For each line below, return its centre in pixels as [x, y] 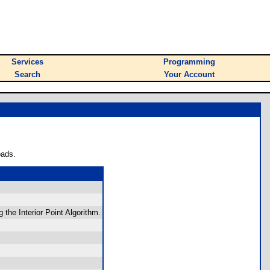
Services [27, 62]
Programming [189, 62]
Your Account [189, 74]
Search [27, 74]
